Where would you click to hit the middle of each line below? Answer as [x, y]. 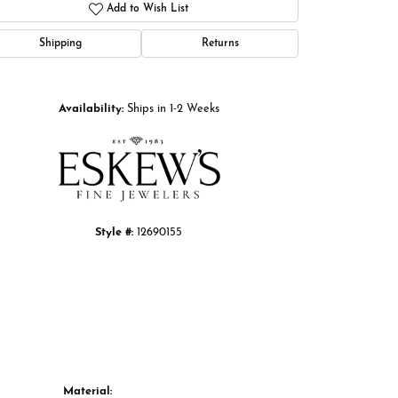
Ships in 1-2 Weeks [173, 109]
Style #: [114, 233]
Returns [220, 44]
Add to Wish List [148, 9]
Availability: [91, 109]
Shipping [60, 44]
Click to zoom [228, 75]
